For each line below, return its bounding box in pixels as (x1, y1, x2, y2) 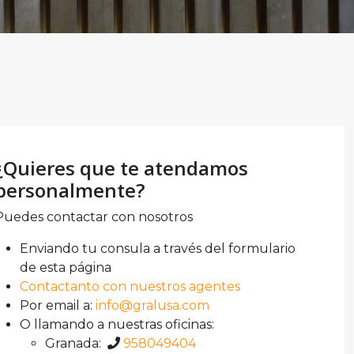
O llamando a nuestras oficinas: (20, 317, 215, 332)
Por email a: (20, 298, 96, 313)
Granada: (45, 336, 108, 351)
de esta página (20, 260, 112, 275)
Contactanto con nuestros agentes (20, 279, 241, 294)
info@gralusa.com (96, 298, 210, 313)
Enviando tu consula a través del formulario (20, 241, 296, 256)
